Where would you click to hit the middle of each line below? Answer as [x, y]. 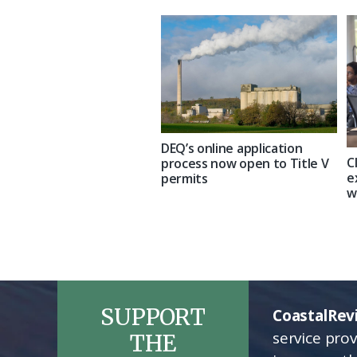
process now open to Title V [245, 163]
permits [184, 178]
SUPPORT [153, 317]
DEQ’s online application [232, 148]
